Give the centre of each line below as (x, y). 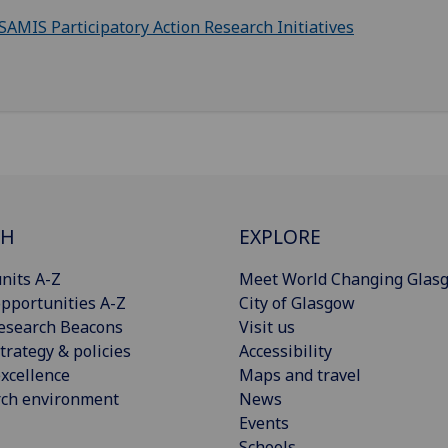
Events (264, 422)
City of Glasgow (297, 302)
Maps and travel (300, 374)
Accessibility (285, 350)
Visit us (267, 326)
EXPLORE (280, 236)
